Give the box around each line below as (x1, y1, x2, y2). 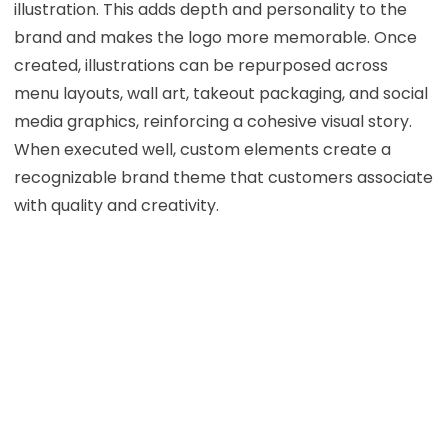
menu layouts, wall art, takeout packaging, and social (13, 81, 428, 105)
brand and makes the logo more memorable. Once (13, 25, 417, 49)
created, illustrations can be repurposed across (13, 53, 388, 77)
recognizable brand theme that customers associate (13, 165, 433, 189)
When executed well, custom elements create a (13, 137, 391, 161)
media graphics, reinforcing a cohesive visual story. (13, 109, 412, 133)
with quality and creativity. (13, 193, 219, 217)
